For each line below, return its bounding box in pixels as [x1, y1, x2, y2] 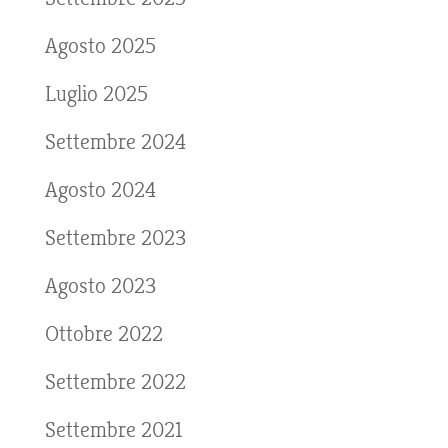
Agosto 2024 [44, 176, 156, 203]
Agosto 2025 [44, 32, 156, 59]
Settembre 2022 [44, 368, 186, 395]
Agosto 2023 [44, 272, 156, 299]
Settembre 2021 [44, 416, 182, 443]
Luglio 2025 [44, 80, 148, 107]
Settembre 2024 [44, 128, 186, 155]
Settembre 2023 [44, 224, 186, 251]
